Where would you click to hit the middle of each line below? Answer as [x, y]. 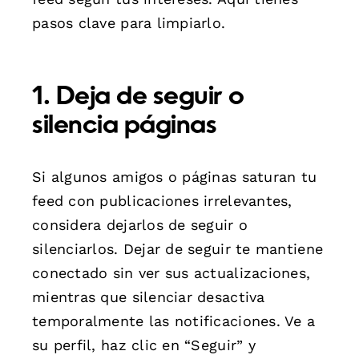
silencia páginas [125, 126]
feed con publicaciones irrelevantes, [162, 200]
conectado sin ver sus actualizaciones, [171, 272]
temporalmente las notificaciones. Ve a [174, 321]
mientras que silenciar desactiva [149, 296]
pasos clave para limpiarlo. [129, 22]
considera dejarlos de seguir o [140, 224]
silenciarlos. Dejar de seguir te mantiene [178, 248]
